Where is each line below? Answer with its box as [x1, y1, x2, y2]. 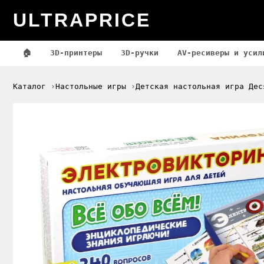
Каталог [13, 82, 46, 91]
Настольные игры [55, 82, 126, 91]
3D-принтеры [50, 48, 102, 57]
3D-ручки [121, 48, 159, 57]
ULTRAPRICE [13, 9, 151, 31]
